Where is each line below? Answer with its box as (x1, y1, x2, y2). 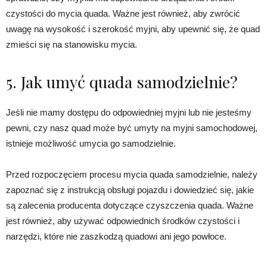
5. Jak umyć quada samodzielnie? (6, 71, 238, 93)
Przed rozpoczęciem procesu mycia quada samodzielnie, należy (6, 169, 257, 180)
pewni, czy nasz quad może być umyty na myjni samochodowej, (6, 123, 257, 133)
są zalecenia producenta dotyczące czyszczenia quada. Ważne (6, 200, 253, 211)
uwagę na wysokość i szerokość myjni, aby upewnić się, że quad (6, 24, 260, 35)
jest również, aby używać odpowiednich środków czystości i (6, 216, 240, 226)
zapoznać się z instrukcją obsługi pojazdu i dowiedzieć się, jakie (6, 185, 254, 195)
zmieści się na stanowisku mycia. (6, 39, 137, 50)
